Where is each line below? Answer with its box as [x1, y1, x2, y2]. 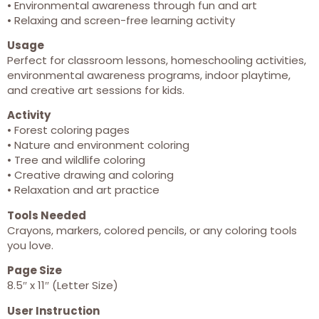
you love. [7, 237, 53, 253]
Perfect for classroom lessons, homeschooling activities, [7, 52, 306, 68]
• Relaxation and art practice [7, 182, 159, 198]
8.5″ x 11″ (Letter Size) [7, 278, 118, 293]
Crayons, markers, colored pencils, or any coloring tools [7, 222, 297, 238]
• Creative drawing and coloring [7, 167, 174, 183]
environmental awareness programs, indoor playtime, [7, 67, 291, 83]
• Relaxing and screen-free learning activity [7, 12, 235, 28]
